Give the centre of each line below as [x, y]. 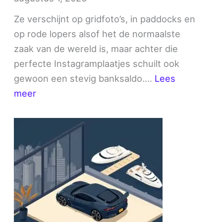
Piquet [50, 122]
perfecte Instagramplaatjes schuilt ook [97, 63]
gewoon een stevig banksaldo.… [84, 78]
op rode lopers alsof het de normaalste [97, 33]
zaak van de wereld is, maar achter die [96, 48]
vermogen [58, 137]
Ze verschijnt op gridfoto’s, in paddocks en [105, 19]
